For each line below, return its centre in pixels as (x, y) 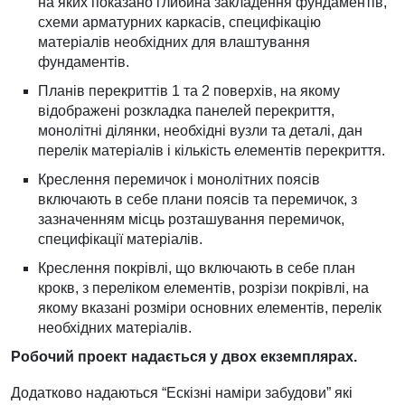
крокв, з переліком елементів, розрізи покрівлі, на (203, 288)
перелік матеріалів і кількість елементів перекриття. (212, 151)
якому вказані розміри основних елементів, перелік (210, 308)
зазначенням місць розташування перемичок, (191, 219)
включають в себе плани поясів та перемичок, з (198, 199)
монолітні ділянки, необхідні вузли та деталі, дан (200, 131)
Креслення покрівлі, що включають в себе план (197, 268)
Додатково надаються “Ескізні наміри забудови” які (182, 393)
